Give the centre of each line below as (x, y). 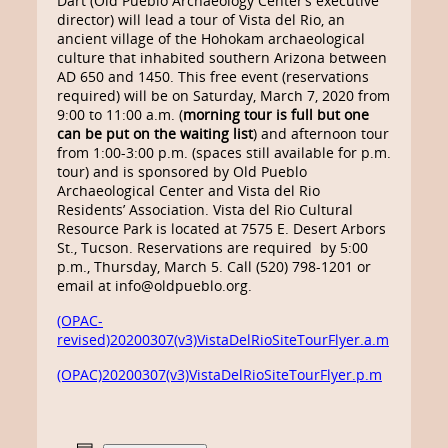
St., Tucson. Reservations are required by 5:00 (212, 247)
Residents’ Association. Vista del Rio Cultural (205, 209)
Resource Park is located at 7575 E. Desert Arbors (221, 228)
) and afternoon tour (321, 133)
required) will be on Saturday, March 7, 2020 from (223, 95)
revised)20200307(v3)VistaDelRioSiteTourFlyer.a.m (223, 339)
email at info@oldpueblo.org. (154, 285)
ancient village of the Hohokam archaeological (211, 38)
